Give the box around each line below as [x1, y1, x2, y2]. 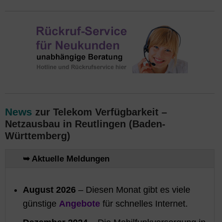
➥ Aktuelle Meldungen [23, 154, 110, 164]
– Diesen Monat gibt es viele [76, 185, 190, 195]
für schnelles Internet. [100, 199, 188, 209]
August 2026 [23, 185, 76, 195]
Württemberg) [5, 130, 70, 141]
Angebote [59, 199, 100, 209]
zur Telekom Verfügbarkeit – [32, 107, 167, 117]
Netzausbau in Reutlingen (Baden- [5, 118, 166, 129]
